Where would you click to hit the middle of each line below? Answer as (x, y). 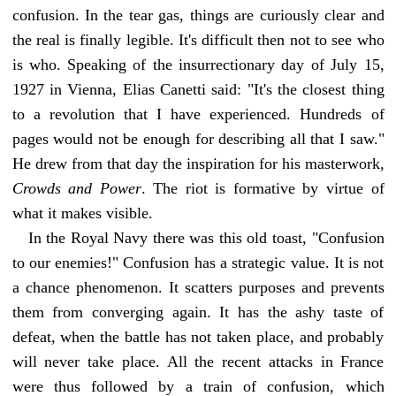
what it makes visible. (82, 213)
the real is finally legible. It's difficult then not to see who (198, 39)
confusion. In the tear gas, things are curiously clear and (198, 15)
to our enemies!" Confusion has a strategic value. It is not (198, 262)
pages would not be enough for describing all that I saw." (198, 138)
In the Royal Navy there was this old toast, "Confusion (206, 237)
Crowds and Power (76, 188)
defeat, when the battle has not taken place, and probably (198, 336)
